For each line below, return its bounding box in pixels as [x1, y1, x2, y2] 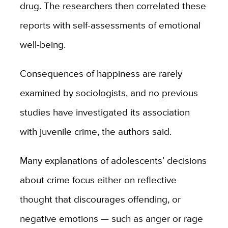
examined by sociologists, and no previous [19, 85, 198, 100]
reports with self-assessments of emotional [19, 18, 201, 33]
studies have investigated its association [19, 105, 190, 120]
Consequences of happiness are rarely [19, 66, 182, 81]
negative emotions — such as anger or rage [19, 211, 203, 226]
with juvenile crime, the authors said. [19, 124, 172, 139]
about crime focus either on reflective [19, 173, 177, 187]
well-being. [19, 37, 66, 52]
